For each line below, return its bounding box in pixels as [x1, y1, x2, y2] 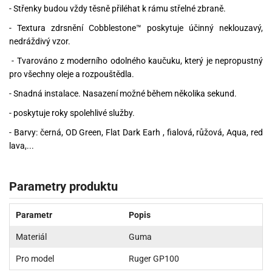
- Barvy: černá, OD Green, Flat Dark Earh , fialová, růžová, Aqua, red [9, 127, 263, 137]
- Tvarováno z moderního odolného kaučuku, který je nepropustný [9, 55, 263, 66]
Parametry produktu [9, 179, 118, 194]
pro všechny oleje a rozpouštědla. [9, 69, 134, 79]
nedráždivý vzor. [9, 36, 70, 46]
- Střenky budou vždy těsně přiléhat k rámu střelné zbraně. [9, 3, 226, 13]
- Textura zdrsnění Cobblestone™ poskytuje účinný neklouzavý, [9, 22, 263, 33]
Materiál [16, 232, 47, 242]
